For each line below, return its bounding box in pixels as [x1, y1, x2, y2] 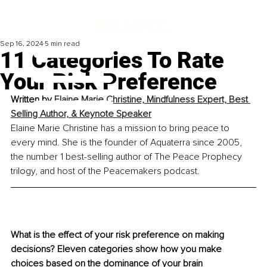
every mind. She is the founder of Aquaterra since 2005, [11, 136, 244, 149]
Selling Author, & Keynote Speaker [11, 108, 151, 120]
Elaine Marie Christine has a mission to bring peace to [11, 122, 232, 135]
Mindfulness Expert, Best [147, 94, 250, 106]
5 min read [45, 39, 80, 49]
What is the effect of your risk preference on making [11, 229, 226, 241]
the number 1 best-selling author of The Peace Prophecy [11, 151, 244, 163]
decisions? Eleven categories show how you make [11, 243, 224, 256]
